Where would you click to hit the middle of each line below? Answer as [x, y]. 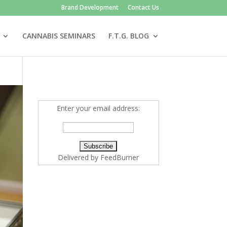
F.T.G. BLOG [128, 36]
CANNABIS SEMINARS [59, 36]
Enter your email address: [99, 108]
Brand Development [90, 7]
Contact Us [143, 7]
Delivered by [79, 157]
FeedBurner [120, 157]
